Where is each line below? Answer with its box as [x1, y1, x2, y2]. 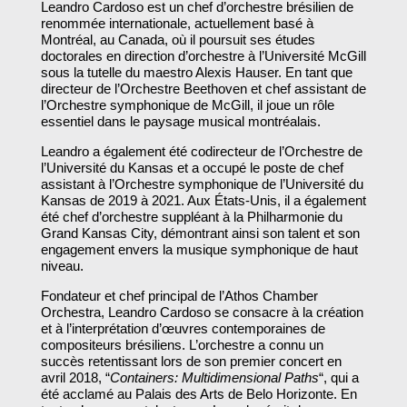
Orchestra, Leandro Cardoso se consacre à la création [40, 304, 363, 321]
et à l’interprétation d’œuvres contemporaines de [40, 321, 325, 337]
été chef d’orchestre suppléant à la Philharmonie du [40, 209, 342, 225]
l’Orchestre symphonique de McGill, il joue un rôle [40, 97, 334, 114]
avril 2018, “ [40, 370, 110, 386]
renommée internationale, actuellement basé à [40, 15, 313, 32]
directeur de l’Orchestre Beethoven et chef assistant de [40, 81, 366, 97]
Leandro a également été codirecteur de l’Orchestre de [40, 144, 362, 160]
